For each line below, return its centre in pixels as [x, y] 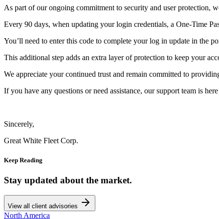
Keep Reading [23, 160]
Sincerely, [19, 124]
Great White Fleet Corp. [41, 141]
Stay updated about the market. [68, 180]
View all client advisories [43, 206]
